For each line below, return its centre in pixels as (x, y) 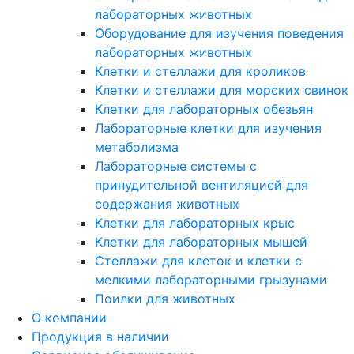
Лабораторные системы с (176, 166)
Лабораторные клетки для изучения (208, 128)
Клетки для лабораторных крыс (195, 223)
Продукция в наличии (100, 337)
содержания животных (167, 204)
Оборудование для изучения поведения (219, 34)
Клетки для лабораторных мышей (201, 242)
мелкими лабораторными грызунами (211, 280)
